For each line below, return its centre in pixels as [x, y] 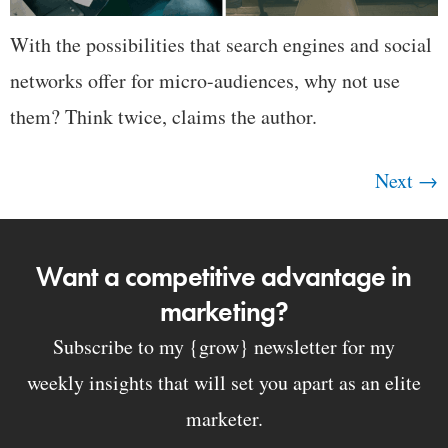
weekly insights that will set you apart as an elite [224, 382]
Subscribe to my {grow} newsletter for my [224, 346]
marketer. [224, 418]
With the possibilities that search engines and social [221, 44]
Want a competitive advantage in [224, 276]
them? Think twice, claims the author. [163, 116]
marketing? [224, 311]
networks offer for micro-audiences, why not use [205, 80]
